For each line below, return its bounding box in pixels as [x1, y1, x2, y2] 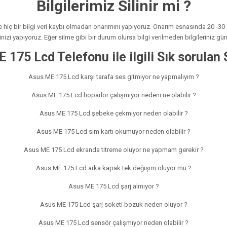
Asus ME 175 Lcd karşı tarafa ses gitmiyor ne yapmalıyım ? [28, 72, 199, 81]
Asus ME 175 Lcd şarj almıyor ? [68, 182, 159, 190]
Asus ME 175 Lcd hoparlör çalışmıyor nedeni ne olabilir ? [31, 91, 196, 99]
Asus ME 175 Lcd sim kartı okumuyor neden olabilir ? [36, 127, 191, 135]
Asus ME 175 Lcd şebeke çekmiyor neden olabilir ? [39, 109, 188, 117]
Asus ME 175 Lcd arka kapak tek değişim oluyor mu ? [35, 164, 192, 172]
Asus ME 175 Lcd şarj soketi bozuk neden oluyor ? [40, 200, 187, 208]
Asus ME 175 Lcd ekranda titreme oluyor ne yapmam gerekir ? [23, 145, 204, 154]
